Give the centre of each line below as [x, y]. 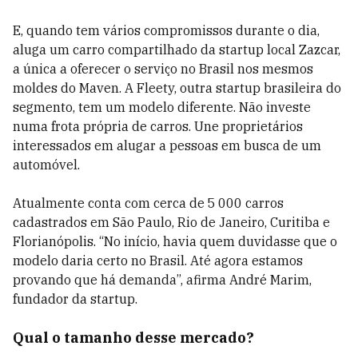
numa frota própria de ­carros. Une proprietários [158, 126]
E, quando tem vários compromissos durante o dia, [166, 30]
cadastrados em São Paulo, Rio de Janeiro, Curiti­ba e [171, 222]
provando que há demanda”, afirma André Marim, [162, 280]
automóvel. [46, 165]
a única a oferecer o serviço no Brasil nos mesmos [163, 69]
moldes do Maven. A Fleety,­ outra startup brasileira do [177, 88]
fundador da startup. [75, 299]
